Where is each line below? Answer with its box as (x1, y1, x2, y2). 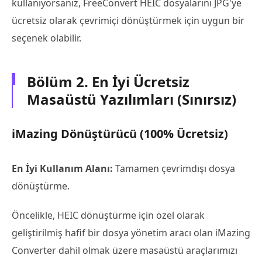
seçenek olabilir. (12, 31, 81, 44)
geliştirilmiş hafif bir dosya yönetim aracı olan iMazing (12, 226, 250, 239)
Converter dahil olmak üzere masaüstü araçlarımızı (12, 243, 237, 257)
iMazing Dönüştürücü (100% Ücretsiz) (12, 125, 228, 142)
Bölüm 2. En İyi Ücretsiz (27, 71, 189, 91)
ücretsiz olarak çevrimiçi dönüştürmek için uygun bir (12, 13, 244, 27)
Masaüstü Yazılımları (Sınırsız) (27, 89, 236, 109)
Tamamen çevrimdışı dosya (115, 161, 235, 175)
